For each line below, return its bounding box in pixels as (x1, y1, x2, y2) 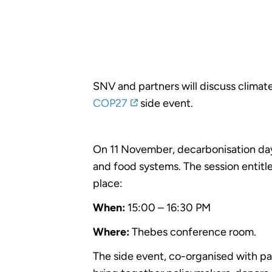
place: (93, 176, 123, 190)
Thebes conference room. (129, 225, 257, 239)
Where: (93, 225, 130, 239)
